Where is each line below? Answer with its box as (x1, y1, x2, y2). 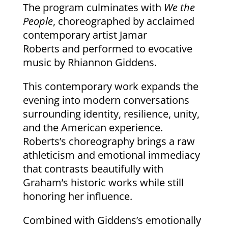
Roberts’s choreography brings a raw (22, 134, 195, 148)
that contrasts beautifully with (22, 161, 163, 176)
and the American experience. (22, 120, 163, 134)
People (22, 14, 53, 28)
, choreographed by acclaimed (52, 14, 194, 28)
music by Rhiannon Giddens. (22, 55, 157, 69)
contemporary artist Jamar (22, 27, 147, 42)
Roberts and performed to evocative (22, 41, 192, 55)
